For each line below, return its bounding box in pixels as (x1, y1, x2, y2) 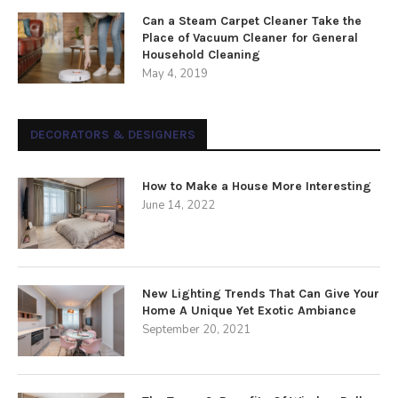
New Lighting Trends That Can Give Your (142, 286, 379, 301)
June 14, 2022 (142, 197, 215, 213)
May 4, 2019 (142, 66, 208, 82)
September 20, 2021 (142, 322, 251, 338)
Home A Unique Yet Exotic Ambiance (142, 303, 356, 318)
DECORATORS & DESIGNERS (30, 127, 195, 142)
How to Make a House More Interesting (142, 179, 371, 194)
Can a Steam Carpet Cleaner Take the (142, 13, 362, 28)
